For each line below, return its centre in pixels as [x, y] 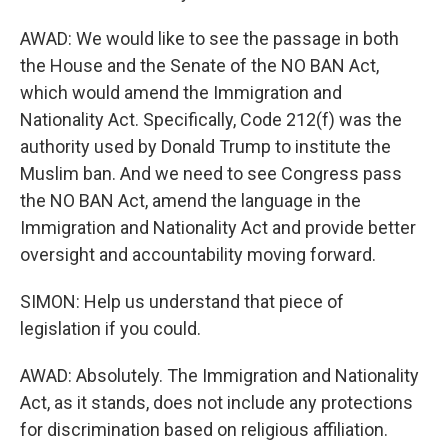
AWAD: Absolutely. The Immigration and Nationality [219, 375]
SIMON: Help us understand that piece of [182, 301]
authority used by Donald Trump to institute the [205, 146]
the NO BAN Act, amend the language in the [190, 200]
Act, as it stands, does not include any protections [216, 402]
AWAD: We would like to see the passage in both [209, 38]
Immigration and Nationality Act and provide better [218, 227]
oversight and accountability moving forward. [198, 254]
